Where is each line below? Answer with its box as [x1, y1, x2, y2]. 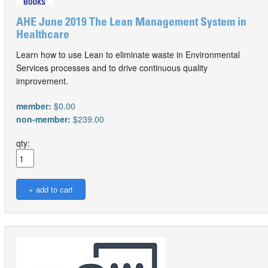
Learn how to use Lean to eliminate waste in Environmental [16, 48, 240, 60]
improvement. [16, 75, 68, 87]
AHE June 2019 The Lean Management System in [16, 17, 246, 29]
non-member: [16, 113, 73, 125]
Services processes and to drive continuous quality [16, 62, 208, 74]
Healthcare [16, 30, 69, 41]
